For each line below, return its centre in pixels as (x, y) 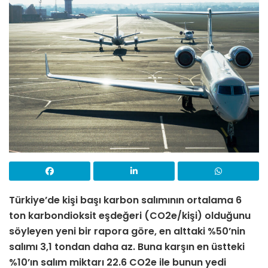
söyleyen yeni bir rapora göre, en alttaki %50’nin (127, 232)
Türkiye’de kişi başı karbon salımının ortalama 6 (125, 200)
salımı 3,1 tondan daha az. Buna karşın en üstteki (127, 247)
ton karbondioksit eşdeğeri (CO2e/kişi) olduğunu (130, 216)
